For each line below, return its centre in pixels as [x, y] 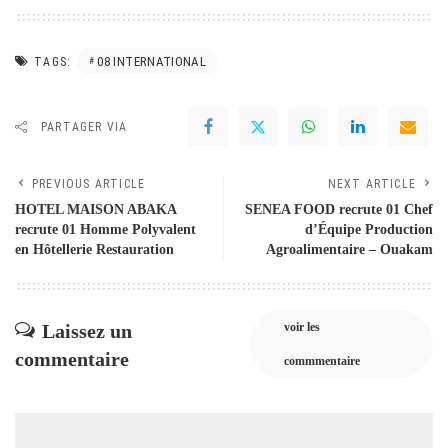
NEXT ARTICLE [371, 183]
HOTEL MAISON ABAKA [96, 209]
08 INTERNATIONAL [152, 61]
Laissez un [87, 330]
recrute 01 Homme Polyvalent [105, 229]
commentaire [72, 358]
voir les [301, 326]
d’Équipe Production [369, 229]
